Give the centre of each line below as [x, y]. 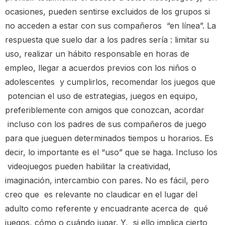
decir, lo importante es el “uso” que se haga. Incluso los [111, 152]
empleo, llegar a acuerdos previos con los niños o [101, 68]
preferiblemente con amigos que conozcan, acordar [105, 110]
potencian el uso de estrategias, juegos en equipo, [101, 96]
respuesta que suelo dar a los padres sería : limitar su [107, 39]
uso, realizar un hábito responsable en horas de [97, 53]
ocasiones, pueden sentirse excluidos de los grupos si [107, 11]
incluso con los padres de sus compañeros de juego [106, 124]
